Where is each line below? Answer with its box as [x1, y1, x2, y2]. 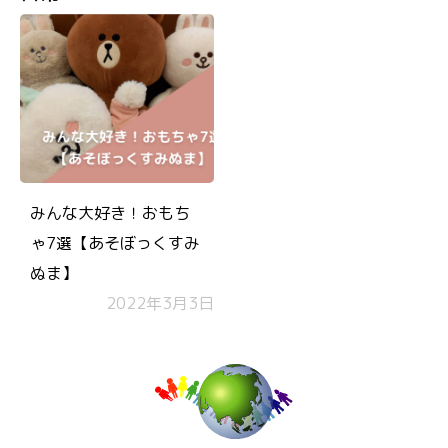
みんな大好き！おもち [30, 202, 190, 224]
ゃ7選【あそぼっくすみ [30, 232, 200, 254]
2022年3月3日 [106, 292, 214, 314]
